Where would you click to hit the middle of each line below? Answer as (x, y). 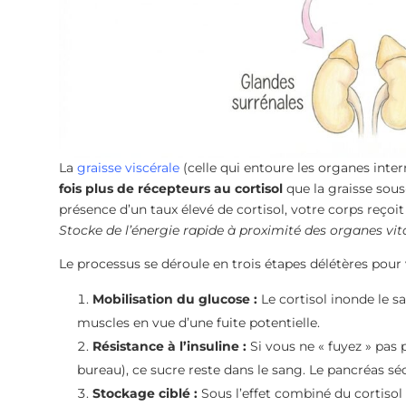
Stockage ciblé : (145, 394)
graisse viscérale (128, 168)
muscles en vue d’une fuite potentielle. (198, 323)
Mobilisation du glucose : (174, 300)
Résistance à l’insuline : (169, 347)
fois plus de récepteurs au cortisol (170, 189)
